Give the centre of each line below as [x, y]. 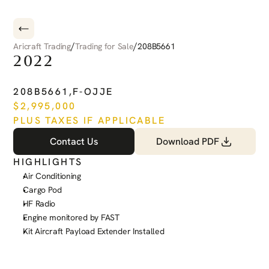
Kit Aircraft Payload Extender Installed [94, 231]
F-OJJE [93, 92]
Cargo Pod [42, 190]
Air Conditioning [52, 176]
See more [48, 258]
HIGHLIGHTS [48, 162]
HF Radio [39, 204]
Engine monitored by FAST [71, 217]
